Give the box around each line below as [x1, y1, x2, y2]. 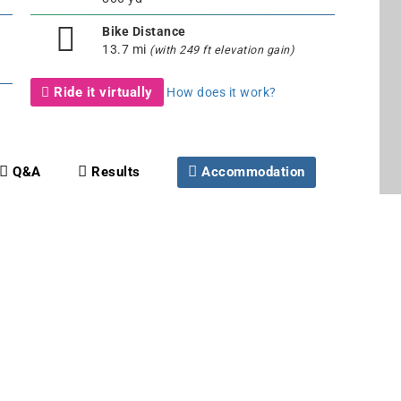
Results [87, 163, 141, 180]
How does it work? [166, 84, 277, 99]
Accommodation [201, 163, 305, 180]
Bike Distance [102, 23, 186, 38]
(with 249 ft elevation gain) [149, 42, 294, 56]
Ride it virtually [49, 83, 153, 100]
